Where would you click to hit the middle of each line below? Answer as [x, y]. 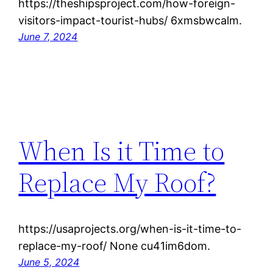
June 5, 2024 [49, 262]
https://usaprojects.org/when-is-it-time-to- [130, 229]
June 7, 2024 [48, 37]
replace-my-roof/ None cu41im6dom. [115, 246]
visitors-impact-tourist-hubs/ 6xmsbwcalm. [130, 21]
